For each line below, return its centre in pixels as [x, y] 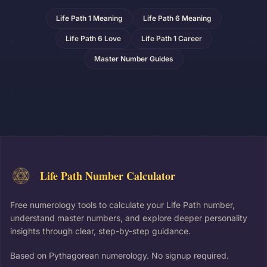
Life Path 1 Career [171, 38]
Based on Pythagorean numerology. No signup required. [119, 255]
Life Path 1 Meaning [89, 18]
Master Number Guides [133, 59]
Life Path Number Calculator [108, 176]
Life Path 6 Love [93, 38]
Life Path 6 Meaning [177, 18]
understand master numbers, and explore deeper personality [129, 218]
